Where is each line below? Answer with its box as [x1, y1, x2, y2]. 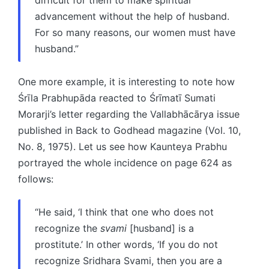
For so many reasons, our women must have [35, 26, 235, 38]
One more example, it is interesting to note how [18, 75, 235, 88]
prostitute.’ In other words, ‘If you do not [35, 238, 218, 250]
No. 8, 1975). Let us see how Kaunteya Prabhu [18, 140, 227, 153]
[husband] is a [127, 222, 194, 234]
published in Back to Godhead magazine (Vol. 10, [18, 124, 241, 136]
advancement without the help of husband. [35, 10, 229, 22]
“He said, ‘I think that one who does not [35, 205, 214, 218]
